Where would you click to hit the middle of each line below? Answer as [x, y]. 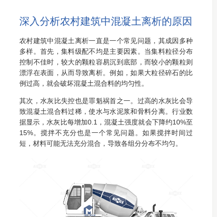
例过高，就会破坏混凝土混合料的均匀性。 [84, 83]
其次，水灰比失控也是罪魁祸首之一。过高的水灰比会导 [106, 101]
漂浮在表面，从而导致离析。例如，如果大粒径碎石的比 [106, 73]
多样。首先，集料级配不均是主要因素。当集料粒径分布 [106, 51]
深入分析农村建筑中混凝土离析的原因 [106, 21]
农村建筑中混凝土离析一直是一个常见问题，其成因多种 [106, 41]
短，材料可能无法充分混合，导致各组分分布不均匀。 [101, 143]
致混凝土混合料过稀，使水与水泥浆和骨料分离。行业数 [106, 111]
